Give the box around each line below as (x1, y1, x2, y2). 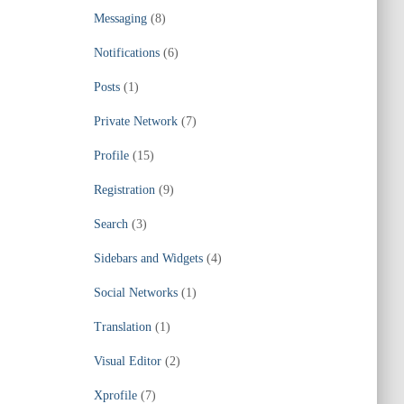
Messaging (93, 12, 147, 25)
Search (93, 217, 128, 231)
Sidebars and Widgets (93, 252, 203, 265)
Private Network (93, 115, 178, 128)
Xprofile (93, 389, 137, 402)
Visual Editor (93, 354, 161, 368)
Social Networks (93, 286, 178, 299)
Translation (93, 320, 151, 334)
